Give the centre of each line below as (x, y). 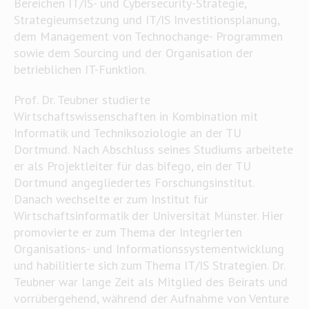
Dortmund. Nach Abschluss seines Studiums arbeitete (153, 149)
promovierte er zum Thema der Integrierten (128, 232)
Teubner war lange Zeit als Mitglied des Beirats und (150, 282)
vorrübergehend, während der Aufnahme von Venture (151, 298)
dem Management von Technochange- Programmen (148, 36)
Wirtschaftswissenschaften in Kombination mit (136, 116)
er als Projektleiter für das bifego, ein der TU (132, 166)
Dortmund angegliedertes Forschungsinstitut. (133, 182)
